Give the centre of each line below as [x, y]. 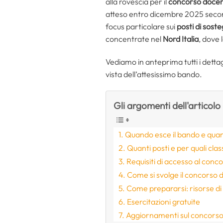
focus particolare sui [141, 26]
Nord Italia [181, 39]
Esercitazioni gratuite [164, 202]
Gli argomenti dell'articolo [167, 106]
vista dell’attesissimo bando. [154, 74]
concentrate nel [134, 39]
